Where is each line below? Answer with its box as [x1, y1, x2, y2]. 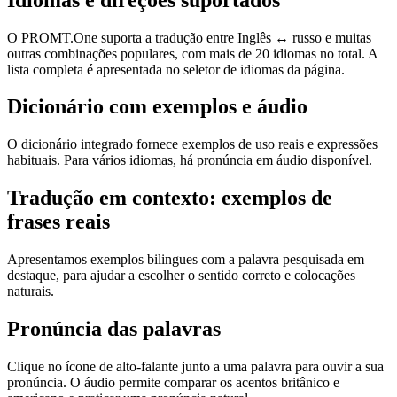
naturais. [7, 284, 54, 300]
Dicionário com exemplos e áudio [7, 95, 307, 119]
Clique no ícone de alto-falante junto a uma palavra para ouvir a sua [7, 358, 384, 374]
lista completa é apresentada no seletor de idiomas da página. [7, 61, 345, 77]
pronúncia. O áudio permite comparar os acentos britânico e [7, 374, 339, 390]
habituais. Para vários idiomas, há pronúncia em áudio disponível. [7, 152, 372, 168]
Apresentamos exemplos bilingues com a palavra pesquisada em [7, 252, 364, 268]
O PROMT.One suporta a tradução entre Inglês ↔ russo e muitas [7, 29, 371, 45]
